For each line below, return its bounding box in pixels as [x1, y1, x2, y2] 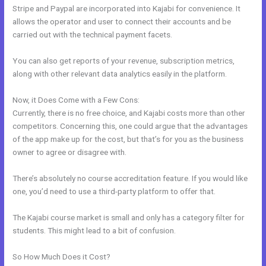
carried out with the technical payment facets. [12, 30, 173, 40]
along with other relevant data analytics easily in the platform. [12, 69, 227, 79]
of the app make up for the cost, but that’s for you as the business [12, 134, 244, 144]
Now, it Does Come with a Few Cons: [12, 94, 140, 104]
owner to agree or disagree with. [12, 147, 127, 157]
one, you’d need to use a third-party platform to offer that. [12, 186, 216, 196]
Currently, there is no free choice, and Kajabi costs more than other [12, 107, 246, 118]
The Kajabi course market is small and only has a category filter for [12, 212, 245, 222]
